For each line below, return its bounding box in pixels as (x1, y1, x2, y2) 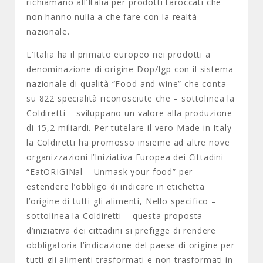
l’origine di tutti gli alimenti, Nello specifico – (26, 195, 217, 207)
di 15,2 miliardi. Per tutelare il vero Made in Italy (26, 122, 232, 133)
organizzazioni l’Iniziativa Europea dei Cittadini (26, 151, 224, 163)
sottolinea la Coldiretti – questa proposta (26, 210, 203, 221)
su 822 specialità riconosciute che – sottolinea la (26, 93, 235, 104)
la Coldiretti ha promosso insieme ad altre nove (26, 137, 230, 148)
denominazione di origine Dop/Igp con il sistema (26, 63, 234, 75)
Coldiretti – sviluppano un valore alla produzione (26, 107, 233, 119)
